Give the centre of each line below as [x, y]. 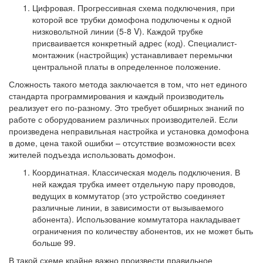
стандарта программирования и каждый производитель [116, 96]
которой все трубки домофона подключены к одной [132, 19]
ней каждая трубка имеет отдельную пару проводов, [134, 184]
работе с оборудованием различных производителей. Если [123, 119]
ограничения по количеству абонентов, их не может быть [143, 231]
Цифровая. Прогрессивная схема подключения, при [134, 8]
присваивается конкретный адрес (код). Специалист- [135, 43]
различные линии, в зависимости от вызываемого [128, 207]
